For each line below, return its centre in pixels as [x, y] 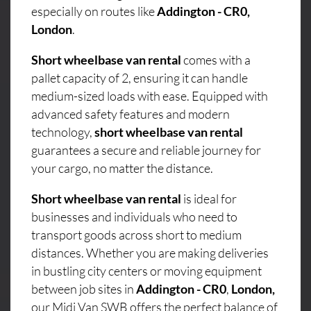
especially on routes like [94, 11]
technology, [63, 132]
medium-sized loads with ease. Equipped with [150, 95]
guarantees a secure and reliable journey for [146, 150]
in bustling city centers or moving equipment [146, 270]
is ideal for [209, 198]
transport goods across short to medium [136, 234]
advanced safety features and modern [131, 114]
